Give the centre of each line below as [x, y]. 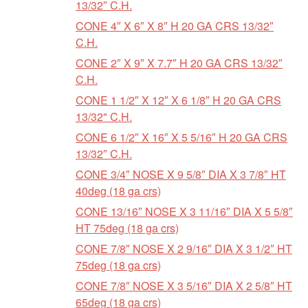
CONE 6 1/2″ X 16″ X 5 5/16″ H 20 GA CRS [181, 137]
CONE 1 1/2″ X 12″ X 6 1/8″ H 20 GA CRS [178, 100]
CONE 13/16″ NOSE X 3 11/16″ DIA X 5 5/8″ [184, 211]
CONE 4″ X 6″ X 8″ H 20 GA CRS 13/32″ [175, 26]
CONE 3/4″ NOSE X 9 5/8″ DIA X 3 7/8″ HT [181, 174]
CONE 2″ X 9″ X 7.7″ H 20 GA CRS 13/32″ [179, 63]
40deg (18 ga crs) [118, 191]
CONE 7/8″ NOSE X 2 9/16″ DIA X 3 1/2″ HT [184, 249]
